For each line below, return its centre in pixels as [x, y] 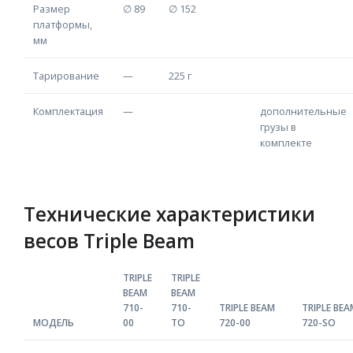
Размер [52, 9]
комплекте [286, 143]
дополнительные [303, 111]
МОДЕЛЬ [54, 323]
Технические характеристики [169, 214]
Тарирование [66, 76]
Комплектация [68, 111]
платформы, [63, 24]
